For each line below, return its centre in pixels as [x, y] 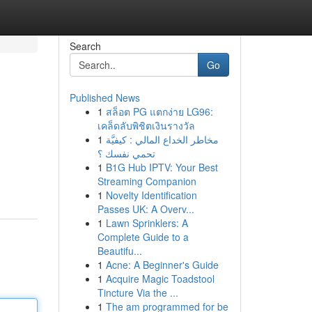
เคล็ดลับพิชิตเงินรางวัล [146, 125]
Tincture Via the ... [138, 292]
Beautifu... [119, 251]
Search [85, 46]
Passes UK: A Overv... [146, 209]
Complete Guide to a [143, 237]
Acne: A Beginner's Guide [162, 265]
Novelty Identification [151, 195]
